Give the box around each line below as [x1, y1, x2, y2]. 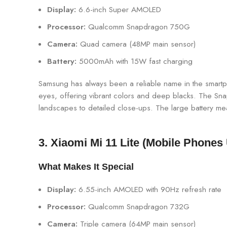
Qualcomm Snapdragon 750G [86, 21, 190, 33]
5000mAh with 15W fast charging [77, 56, 193, 67]
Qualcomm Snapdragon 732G [86, 201, 190, 213]
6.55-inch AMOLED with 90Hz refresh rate [76, 184, 221, 196]
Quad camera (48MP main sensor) [78, 39, 196, 50]
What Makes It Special [39, 162, 134, 172]
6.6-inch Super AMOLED [76, 4, 161, 16]
